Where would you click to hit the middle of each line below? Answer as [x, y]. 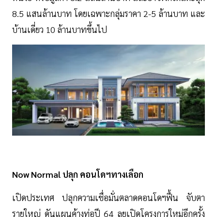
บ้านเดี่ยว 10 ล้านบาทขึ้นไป [60, 30]
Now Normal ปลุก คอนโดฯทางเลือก [78, 174]
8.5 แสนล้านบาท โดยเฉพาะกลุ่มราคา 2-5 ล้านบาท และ [108, 14]
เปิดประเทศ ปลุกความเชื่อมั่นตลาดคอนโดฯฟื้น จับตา [108, 198]
